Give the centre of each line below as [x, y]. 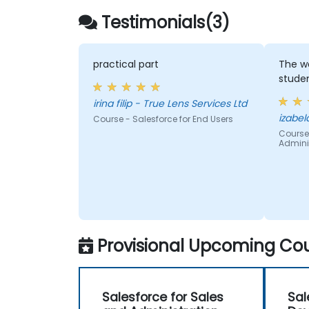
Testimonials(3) [166, 22]
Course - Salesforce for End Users [163, 119]
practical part [126, 64]
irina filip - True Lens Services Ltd [170, 104]
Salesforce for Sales [163, 297]
